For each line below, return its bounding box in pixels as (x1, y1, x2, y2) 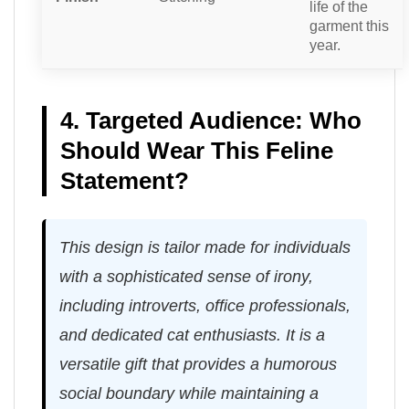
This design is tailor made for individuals (59, 237, 351, 257)
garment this (309, 16, 389, 34)
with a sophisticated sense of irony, (59, 267, 313, 286)
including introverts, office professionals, (59, 296, 351, 315)
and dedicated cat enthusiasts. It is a (59, 325, 325, 344)
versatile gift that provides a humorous (59, 354, 337, 373)
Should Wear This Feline (60, 136, 333, 164)
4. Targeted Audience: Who (60, 106, 362, 134)
